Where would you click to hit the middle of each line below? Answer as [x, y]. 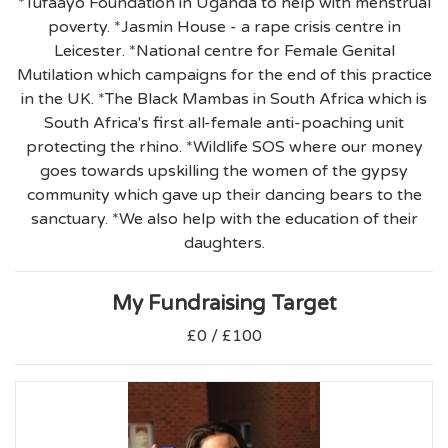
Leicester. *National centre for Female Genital [224, 51]
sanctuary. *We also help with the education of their [224, 219]
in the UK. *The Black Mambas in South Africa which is [224, 99]
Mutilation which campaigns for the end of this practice [224, 75]
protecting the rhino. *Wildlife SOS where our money [224, 147]
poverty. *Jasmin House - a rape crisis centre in [224, 27]
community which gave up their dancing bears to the [224, 195]
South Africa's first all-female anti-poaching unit [224, 123]
